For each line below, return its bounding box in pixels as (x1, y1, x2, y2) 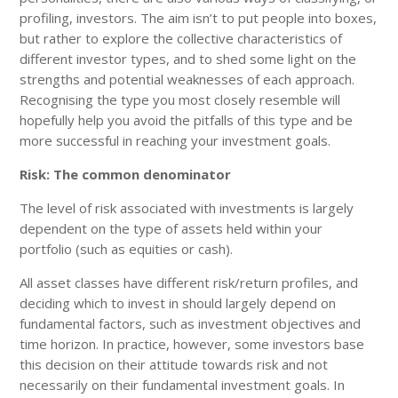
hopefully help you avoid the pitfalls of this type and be (20, 110, 354, 129)
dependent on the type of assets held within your (20, 219, 323, 237)
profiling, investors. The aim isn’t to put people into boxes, (20, 8, 378, 27)
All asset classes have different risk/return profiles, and (20, 273, 359, 291)
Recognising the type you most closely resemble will (20, 90, 341, 108)
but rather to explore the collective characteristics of (20, 28, 343, 47)
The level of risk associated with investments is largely (20, 198, 354, 217)
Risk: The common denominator (20, 164, 232, 183)
